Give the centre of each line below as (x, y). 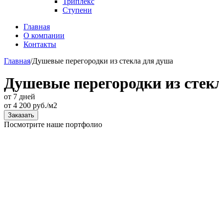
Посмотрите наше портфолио (53, 124)
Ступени (77, 10)
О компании (44, 35)
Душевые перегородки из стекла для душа (103, 61)
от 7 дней (20, 97)
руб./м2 (44, 105)
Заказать (21, 115)
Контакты (40, 44)
